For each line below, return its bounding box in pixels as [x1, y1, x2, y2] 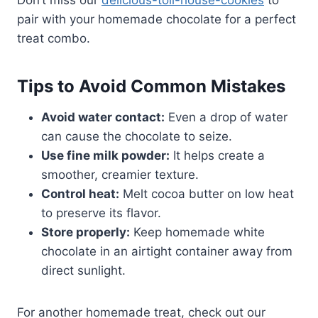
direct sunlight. [41, 263, 126, 278]
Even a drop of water [165, 110, 287, 125]
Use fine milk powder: [41, 148, 170, 163]
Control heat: [41, 187, 119, 202]
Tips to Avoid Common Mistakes [17, 76, 285, 97]
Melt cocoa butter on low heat [119, 187, 294, 202]
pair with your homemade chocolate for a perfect [17, 12, 296, 27]
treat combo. [17, 31, 90, 46]
